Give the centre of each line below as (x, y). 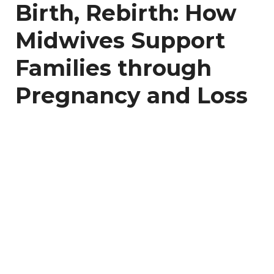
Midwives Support (120, 40)
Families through (113, 68)
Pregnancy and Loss (131, 95)
